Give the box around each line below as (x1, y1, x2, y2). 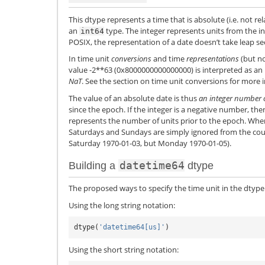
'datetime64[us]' (99, 223, 165, 232)
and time (151, 53, 186, 64)
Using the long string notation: (69, 199, 175, 211)
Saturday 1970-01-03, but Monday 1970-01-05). (69, 137, 231, 148)
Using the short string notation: (69, 244, 179, 255)
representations (186, 53, 239, 64)
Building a (69, 160, 118, 172)
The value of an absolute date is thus (69, 92, 199, 104)
